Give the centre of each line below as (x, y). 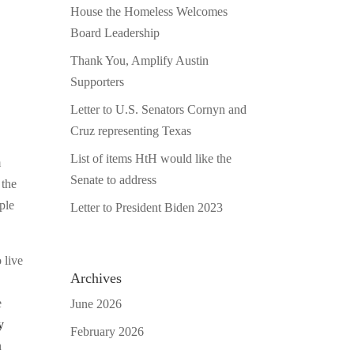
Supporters (98, 81)
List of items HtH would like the (151, 158)
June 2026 (96, 303)
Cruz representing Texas (131, 130)
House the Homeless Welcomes (149, 11)
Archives (96, 278)
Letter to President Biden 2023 (147, 207)
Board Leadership (115, 32)
